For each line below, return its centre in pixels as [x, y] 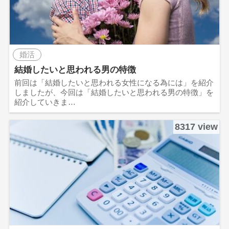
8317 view [197, 127]
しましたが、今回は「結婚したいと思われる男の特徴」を [114, 93]
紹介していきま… [45, 102]
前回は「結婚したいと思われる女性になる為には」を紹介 [114, 83]
